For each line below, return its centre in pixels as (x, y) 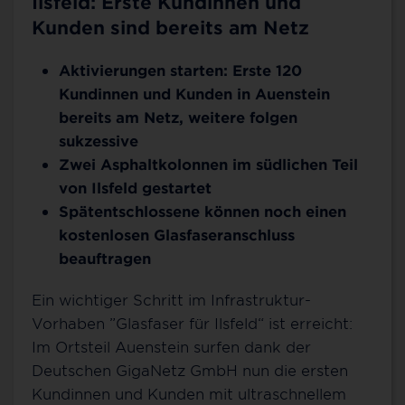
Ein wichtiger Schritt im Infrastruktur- (171, 300)
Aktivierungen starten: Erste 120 (180, 70)
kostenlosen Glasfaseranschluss (177, 235)
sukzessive (99, 141)
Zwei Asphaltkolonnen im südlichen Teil (208, 164)
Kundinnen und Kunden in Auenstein (194, 94)
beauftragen (105, 258)
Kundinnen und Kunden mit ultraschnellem (189, 394)
